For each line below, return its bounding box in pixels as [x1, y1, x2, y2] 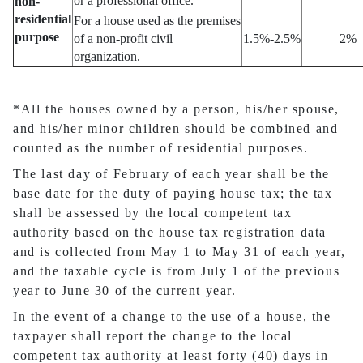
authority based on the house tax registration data [13, 225, 327, 240]
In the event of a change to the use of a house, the [13, 310, 331, 324]
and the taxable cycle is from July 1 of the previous [13, 264, 340, 279]
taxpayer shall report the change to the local [13, 329, 293, 344]
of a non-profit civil [74, 32, 173, 46]
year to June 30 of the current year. [13, 284, 237, 298]
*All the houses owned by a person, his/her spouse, [13, 102, 340, 117]
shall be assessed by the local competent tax [13, 206, 293, 220]
